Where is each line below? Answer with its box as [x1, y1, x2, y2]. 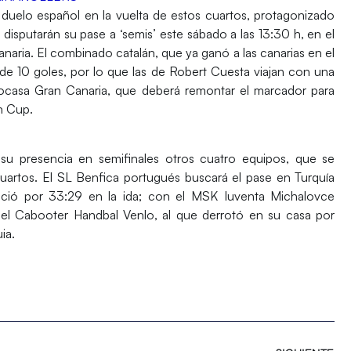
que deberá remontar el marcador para [110, 82, 335, 99]
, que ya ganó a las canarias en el [155, 45, 335, 61]
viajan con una [249, 63, 335, 80]
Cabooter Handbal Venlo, [15, 206, 158, 223]
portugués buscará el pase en [119, 168, 295, 185]
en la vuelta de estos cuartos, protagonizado [84, 7, 335, 24]
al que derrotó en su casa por [157, 206, 335, 223]
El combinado [33, 45, 116, 61]
